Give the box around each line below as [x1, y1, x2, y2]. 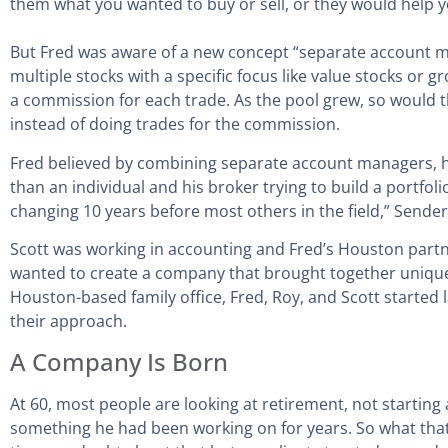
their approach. [10, 310, 131, 333]
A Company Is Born [10, 344, 228, 378]
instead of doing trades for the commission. [10, 113, 340, 136]
